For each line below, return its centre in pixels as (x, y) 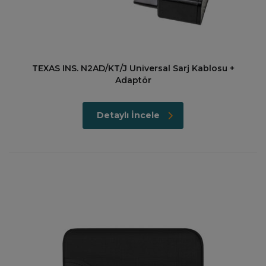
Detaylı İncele (128, 115)
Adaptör (133, 80)
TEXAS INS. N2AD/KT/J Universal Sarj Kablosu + (133, 68)
